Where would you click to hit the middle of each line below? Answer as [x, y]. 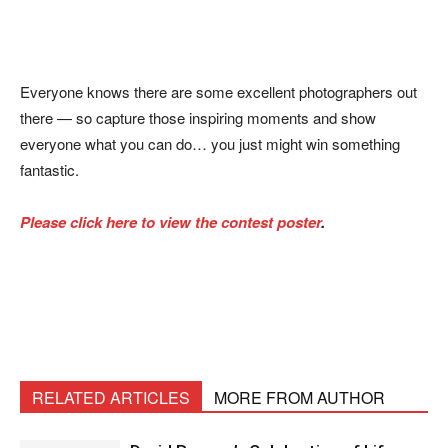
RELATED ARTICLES [111, 397]
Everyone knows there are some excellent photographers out [218, 91]
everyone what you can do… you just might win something [210, 143]
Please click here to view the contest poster [170, 222]
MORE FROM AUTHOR [299, 397]
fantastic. [49, 169]
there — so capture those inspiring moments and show [198, 117]
